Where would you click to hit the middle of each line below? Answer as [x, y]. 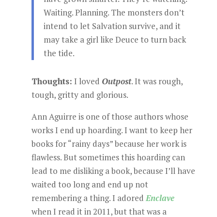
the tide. [59, 53]
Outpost [116, 81]
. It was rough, [157, 81]
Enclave [160, 198]
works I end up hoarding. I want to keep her [112, 130]
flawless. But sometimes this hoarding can [108, 157]
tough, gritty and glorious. [80, 95]
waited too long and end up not [90, 184]
